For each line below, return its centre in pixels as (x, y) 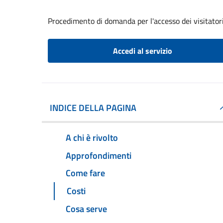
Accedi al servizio (142, 51)
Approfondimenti (99, 155)
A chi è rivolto (92, 137)
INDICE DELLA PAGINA (93, 108)
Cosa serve (86, 209)
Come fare (85, 173)
